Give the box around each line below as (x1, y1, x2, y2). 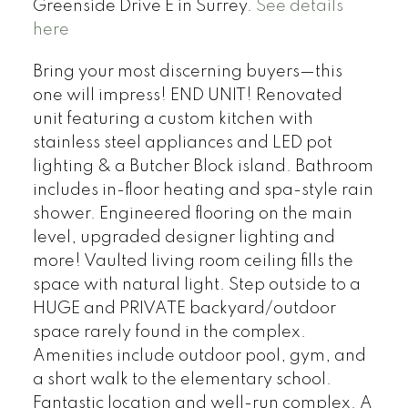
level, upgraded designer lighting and (32, 229, 335, 246)
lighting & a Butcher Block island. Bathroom (32, 158, 373, 175)
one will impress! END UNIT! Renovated (32, 87, 342, 104)
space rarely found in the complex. (32, 323, 306, 341)
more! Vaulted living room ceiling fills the (32, 252, 353, 270)
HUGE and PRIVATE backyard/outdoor (32, 300, 336, 317)
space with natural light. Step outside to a (32, 276, 361, 293)
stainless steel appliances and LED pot (32, 134, 332, 151)
